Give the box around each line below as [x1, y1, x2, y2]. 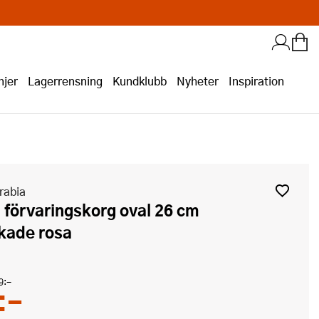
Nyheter [177, 73, 219, 89]
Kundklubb [113, 73, 167, 89]
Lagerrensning [28, 73, 103, 89]
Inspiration [229, 73, 284, 89]
